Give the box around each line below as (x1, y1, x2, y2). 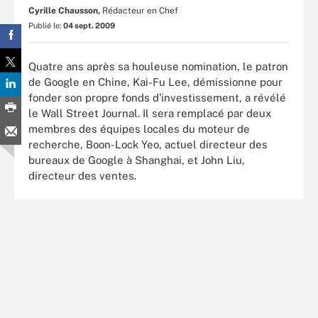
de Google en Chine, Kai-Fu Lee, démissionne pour (28, 75, 283, 88)
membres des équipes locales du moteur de (28, 122, 250, 135)
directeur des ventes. (28, 169, 136, 182)
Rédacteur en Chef (102, 6, 178, 16)
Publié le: (28, 21, 63, 30)
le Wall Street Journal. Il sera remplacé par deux (28, 106, 271, 119)
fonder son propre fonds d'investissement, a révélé (28, 91, 286, 104)
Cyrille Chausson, (28, 6, 100, 16)
